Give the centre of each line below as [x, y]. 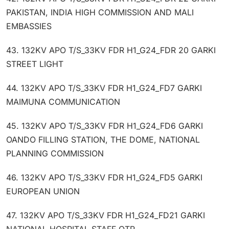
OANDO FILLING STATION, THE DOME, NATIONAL [103, 139]
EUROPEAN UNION [43, 191]
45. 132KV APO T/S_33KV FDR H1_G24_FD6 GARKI [105, 125]
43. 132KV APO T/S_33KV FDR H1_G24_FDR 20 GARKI [111, 50]
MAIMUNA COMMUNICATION [63, 101]
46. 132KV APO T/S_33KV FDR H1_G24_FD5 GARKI [104, 177]
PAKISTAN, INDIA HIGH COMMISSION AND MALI [100, 12]
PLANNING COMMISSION [55, 153]
